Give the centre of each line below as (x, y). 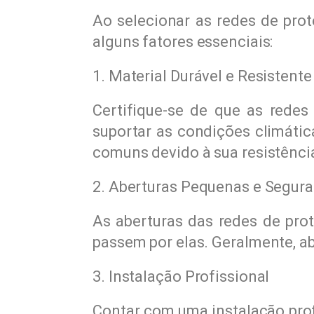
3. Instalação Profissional (181, 277)
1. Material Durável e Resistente (202, 76)
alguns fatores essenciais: (183, 42)
